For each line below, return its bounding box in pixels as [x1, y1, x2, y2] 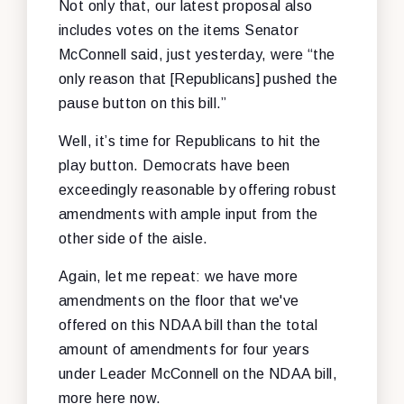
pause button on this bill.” [59, 95, 227, 111]
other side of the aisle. [59, 230, 208, 246]
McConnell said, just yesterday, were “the [59, 46, 335, 62]
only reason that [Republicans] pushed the [59, 70, 338, 87]
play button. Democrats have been [59, 157, 290, 173]
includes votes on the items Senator [59, 22, 298, 38]
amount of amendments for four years [59, 341, 309, 357]
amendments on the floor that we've [59, 292, 299, 308]
